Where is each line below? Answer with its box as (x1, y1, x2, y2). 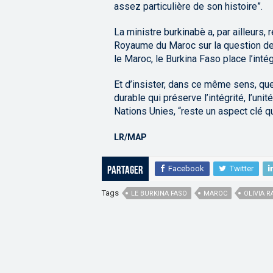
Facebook (168, 164, 204, 174)
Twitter (230, 164, 253, 174)
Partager (107, 165, 143, 177)
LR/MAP (114, 132, 147, 143)
